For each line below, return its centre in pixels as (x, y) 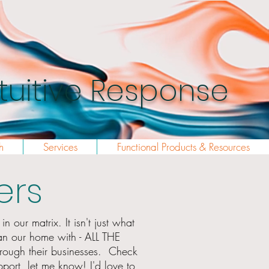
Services (60, 147)
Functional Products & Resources (183, 147)
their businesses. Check (81, 251)
